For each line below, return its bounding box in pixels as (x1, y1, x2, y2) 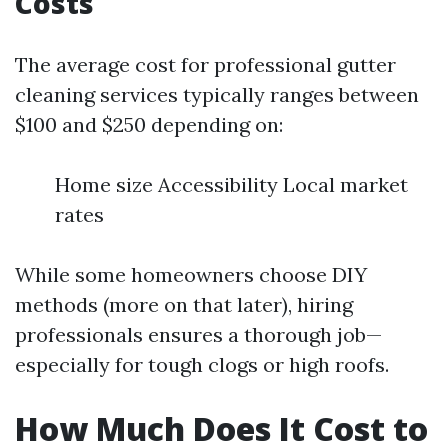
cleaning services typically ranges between (15, 82, 419, 107)
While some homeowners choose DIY (15, 262, 367, 287)
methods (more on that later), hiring (15, 292, 353, 317)
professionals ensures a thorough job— (15, 322, 382, 347)
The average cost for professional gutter (15, 52, 396, 77)
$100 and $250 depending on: (15, 112, 283, 137)
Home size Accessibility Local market (55, 172, 408, 197)
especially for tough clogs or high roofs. (15, 352, 389, 377)
